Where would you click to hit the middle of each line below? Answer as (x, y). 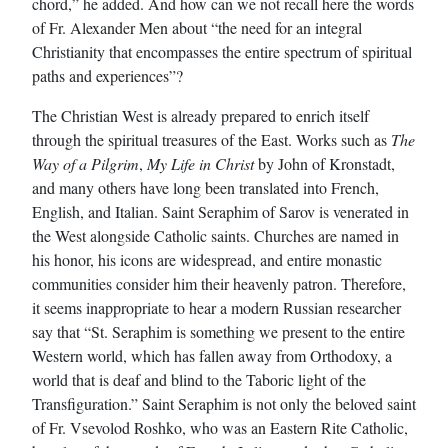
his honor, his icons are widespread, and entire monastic (207, 259)
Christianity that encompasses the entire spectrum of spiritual (222, 51)
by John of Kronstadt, (324, 163)
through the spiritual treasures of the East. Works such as (211, 139)
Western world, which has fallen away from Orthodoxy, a (212, 355)
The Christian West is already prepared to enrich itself (200, 115)
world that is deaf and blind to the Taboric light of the (199, 379)
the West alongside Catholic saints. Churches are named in (215, 235)
